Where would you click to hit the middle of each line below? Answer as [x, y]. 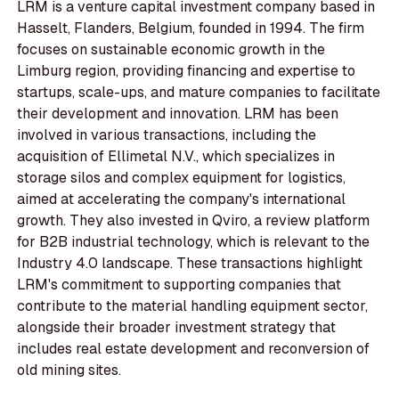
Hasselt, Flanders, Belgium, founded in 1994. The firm [191, 28]
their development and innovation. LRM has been [178, 114]
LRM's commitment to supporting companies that [179, 285]
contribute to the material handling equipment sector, [193, 306]
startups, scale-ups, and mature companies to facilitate [199, 93]
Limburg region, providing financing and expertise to [187, 71]
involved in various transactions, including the [167, 135]
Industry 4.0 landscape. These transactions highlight [190, 264]
